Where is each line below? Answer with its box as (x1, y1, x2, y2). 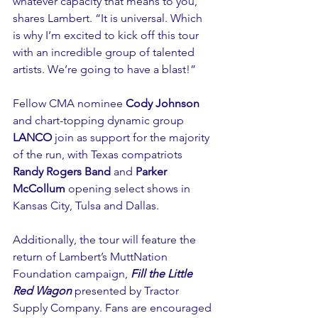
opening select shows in (65, 181, 193, 195)
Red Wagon (13, 283, 72, 297)
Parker (136, 164, 170, 178)
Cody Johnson (126, 96, 199, 110)
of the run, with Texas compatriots (13, 147, 185, 161)
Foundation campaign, (13, 266, 131, 280)
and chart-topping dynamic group (13, 113, 187, 127)
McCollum (13, 181, 65, 195)
